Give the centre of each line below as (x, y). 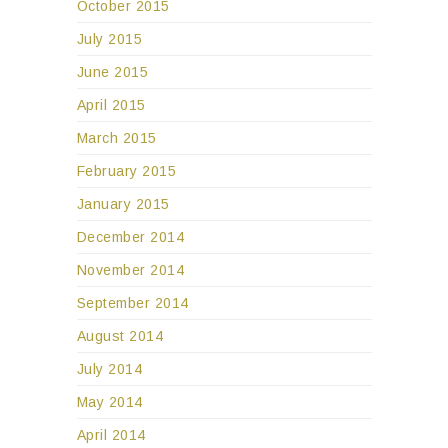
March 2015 (116, 138)
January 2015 (123, 204)
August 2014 (119, 336)
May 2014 (109, 402)
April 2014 (111, 435)
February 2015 (126, 171)
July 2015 (109, 39)
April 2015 (111, 105)
